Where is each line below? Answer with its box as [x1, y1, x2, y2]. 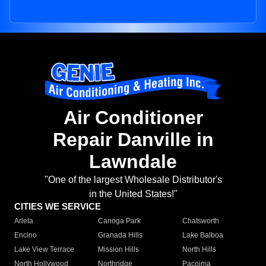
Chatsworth [182, 217, 219, 226]
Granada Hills [98, 231, 143, 240]
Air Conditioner [63, 107, 203, 129]
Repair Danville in [52, 129, 214, 151]
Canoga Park [98, 217, 141, 226]
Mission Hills [98, 245, 140, 254]
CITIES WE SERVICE [14, 201, 101, 212]
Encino [14, 231, 37, 240]
